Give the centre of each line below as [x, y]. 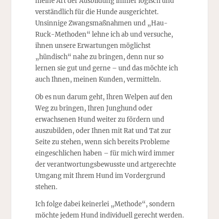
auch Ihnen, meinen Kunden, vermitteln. [98, 79]
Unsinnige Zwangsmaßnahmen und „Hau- [101, 23]
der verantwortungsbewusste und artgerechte [105, 164]
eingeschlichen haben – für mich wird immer [105, 153]
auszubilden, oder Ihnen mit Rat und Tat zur [103, 130]
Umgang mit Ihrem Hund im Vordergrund [100, 175]
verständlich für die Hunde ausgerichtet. [97, 11]
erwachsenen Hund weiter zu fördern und [99, 119]
